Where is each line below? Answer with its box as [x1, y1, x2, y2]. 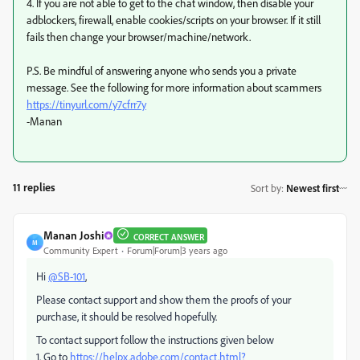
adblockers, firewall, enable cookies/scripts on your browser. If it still [27, 13, 321, 27]
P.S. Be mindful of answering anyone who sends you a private [27, 63, 297, 78]
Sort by [251, 181, 281, 194]
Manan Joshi [43, 228, 104, 243]
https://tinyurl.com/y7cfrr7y [27, 97, 146, 112]
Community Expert [43, 244, 118, 257]
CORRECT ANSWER [133, 231, 204, 243]
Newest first [286, 181, 339, 194]
